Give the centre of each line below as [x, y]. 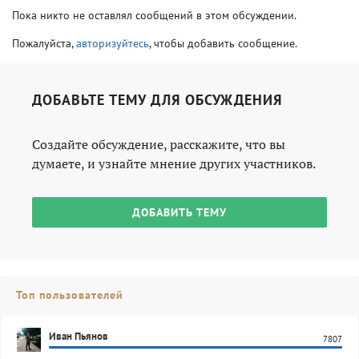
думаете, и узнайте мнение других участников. [174, 163]
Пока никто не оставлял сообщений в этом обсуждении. [154, 15]
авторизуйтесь [113, 43]
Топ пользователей [70, 295]
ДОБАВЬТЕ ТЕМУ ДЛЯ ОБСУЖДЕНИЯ [157, 100]
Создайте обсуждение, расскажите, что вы [159, 144]
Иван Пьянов [79, 336]
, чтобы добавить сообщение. [223, 43]
